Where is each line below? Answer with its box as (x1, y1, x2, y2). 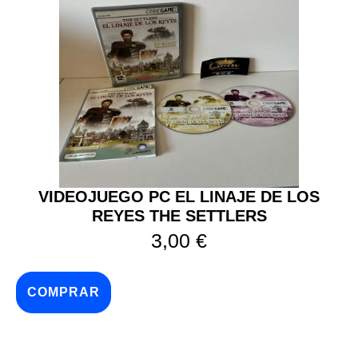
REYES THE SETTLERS (91, 206, 267, 225)
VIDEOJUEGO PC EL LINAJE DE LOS (38, 187, 320, 205)
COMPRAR (27, 284, 100, 299)
